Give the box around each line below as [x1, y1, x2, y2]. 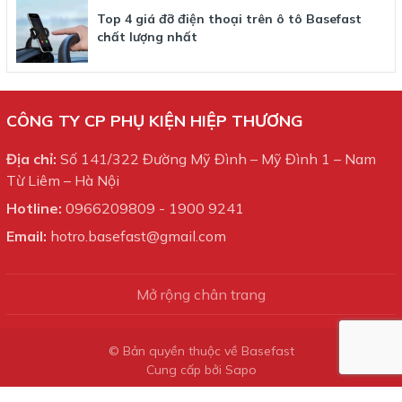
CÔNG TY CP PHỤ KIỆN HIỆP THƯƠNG [6, 109, 303, 131]
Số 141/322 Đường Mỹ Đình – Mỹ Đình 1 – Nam [60, 149, 376, 168]
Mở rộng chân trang [136, 284, 266, 303]
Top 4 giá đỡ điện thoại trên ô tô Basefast [97, 10, 362, 27]
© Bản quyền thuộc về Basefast [108, 342, 294, 359]
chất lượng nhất [97, 28, 201, 45]
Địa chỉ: [6, 149, 60, 168]
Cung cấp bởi [145, 361, 225, 378]
